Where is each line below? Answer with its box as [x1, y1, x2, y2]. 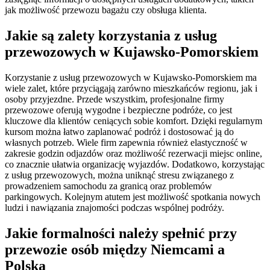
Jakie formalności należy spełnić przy [5, 225, 237, 241]
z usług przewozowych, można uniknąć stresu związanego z [5, 169, 234, 180]
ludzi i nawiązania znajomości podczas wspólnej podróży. [5, 202, 224, 213]
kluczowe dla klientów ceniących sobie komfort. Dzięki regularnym [5, 115, 262, 126]
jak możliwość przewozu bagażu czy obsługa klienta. [5, 4, 207, 15]
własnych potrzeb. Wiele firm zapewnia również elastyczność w [5, 137, 248, 148]
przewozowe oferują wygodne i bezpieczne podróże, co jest [5, 104, 232, 115]
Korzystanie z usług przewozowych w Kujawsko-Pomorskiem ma [5, 72, 257, 83]
